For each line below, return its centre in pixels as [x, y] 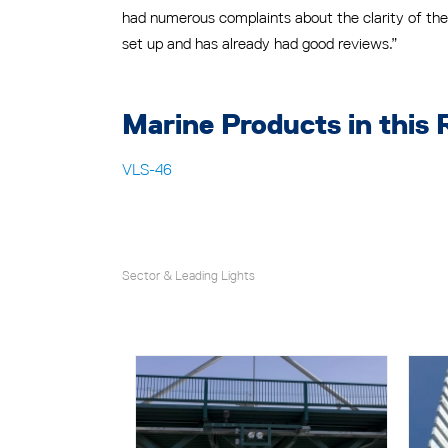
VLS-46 [147, 169]
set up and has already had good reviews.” [259, 43]
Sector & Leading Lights [188, 275]
